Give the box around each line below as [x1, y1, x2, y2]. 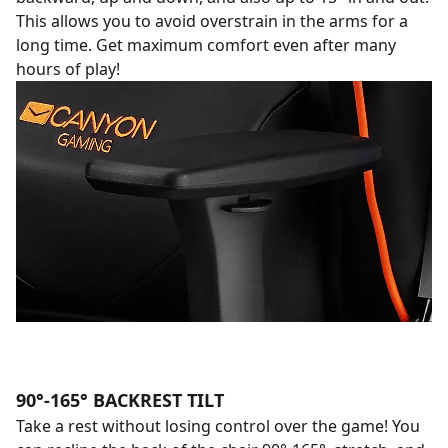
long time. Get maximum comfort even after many [16, 34, 396, 57]
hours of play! [16, 58, 120, 81]
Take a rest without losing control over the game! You [16, 415, 420, 438]
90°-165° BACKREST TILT [16, 388, 224, 413]
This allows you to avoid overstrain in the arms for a [16, 10, 408, 33]
